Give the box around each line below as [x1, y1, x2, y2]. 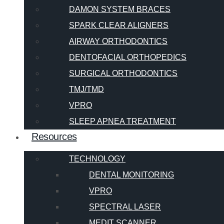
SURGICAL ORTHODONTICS [69, 69, 177, 78]
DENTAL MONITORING [89, 170, 174, 179]
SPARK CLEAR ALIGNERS [69, 21, 168, 30]
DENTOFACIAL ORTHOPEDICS [69, 53, 186, 62]
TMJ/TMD [69, 85, 104, 94]
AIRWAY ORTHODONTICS [69, 37, 167, 46]
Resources [31, 131, 77, 142]
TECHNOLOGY [69, 154, 125, 163]
